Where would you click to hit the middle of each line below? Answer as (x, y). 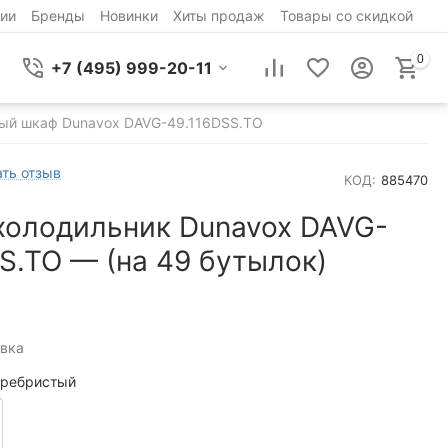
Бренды (57, 15)
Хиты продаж (218, 15)
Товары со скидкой (346, 15)
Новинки (128, 15)
